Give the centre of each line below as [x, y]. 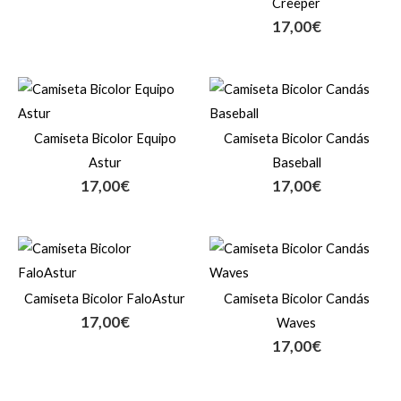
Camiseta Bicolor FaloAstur [105, 299]
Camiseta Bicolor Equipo [105, 139]
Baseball [296, 163]
